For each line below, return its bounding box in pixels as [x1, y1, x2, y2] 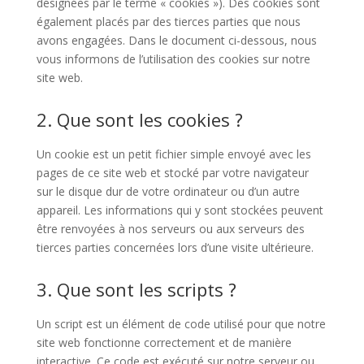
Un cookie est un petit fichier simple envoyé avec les [36, 146, 311, 162]
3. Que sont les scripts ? [36, 277, 236, 301]
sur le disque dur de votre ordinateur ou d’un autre [36, 184, 300, 199]
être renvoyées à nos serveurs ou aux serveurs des [36, 221, 305, 236]
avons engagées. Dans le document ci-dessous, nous [36, 32, 317, 48]
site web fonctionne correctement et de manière [36, 335, 292, 350]
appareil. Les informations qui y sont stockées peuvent [36, 202, 323, 218]
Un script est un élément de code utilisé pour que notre [36, 316, 326, 331]
